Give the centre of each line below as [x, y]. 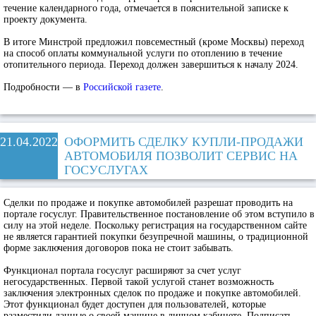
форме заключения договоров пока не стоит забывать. [119, 248]
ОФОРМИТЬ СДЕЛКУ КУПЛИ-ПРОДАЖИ [184, 142]
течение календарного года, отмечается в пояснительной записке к [146, 8]
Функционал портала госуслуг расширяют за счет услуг [122, 271]
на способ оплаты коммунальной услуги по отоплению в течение [143, 53]
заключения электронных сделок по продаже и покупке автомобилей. [152, 293]
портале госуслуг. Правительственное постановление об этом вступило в [159, 214]
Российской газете [122, 87]
